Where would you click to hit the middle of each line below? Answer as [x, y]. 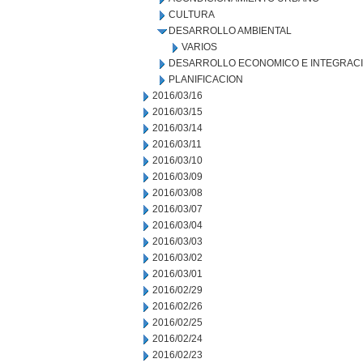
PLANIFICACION [206, 79]
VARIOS [199, 47]
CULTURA [192, 15]
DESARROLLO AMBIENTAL [230, 31]
